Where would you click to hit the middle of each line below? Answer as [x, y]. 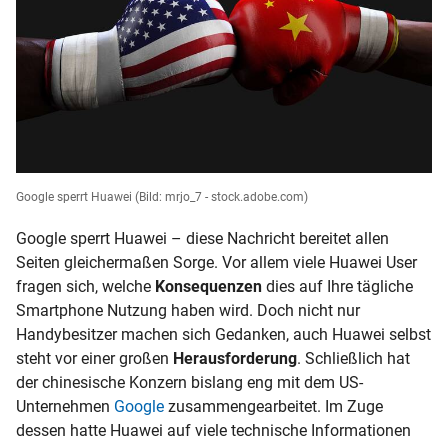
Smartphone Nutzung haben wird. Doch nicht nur [188, 310]
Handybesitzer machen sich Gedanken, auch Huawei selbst [223, 334]
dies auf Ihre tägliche [339, 286]
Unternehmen [63, 406]
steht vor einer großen [92, 358]
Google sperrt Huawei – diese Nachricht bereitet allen [202, 238]
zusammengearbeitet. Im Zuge [273, 406]
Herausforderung [235, 358]
